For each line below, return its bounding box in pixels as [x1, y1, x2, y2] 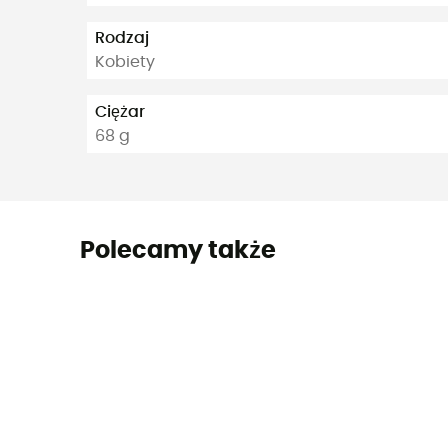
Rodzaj [95, 30, 149, 47]
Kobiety [95, 54, 155, 71]
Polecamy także [79, 238, 276, 263]
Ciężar [95, 103, 145, 120]
